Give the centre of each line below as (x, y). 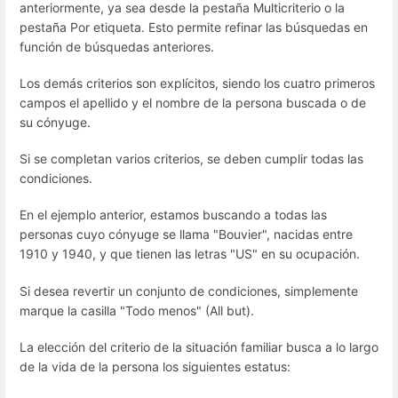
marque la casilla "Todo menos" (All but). (137, 310)
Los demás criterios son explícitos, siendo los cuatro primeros (197, 83)
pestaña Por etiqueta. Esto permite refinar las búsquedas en (194, 27)
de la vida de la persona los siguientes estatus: (155, 366)
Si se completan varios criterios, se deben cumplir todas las (191, 159)
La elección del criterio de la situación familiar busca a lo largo (199, 346)
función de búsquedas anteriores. (117, 46)
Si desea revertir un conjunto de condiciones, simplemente (189, 291)
